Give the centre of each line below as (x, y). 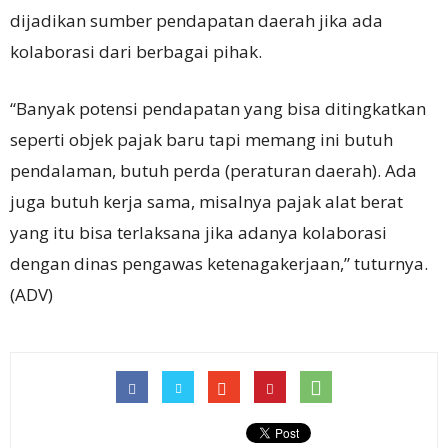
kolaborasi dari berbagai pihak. (136, 51)
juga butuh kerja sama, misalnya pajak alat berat (206, 201)
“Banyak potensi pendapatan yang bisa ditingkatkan (218, 108)
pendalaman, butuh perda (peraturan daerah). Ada (213, 170)
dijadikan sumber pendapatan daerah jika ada (196, 20)
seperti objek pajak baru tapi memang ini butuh (201, 139)
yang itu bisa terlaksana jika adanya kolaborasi (198, 232)
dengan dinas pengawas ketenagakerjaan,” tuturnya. (219, 263)
